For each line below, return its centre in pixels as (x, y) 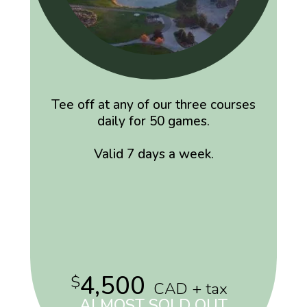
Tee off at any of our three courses (153, 105)
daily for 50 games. (153, 121)
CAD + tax (191, 288)
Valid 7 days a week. (153, 154)
